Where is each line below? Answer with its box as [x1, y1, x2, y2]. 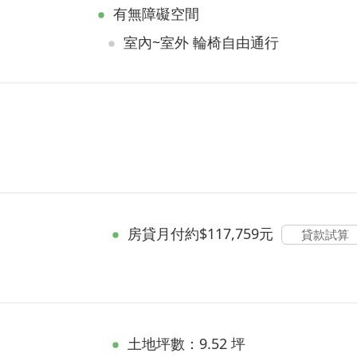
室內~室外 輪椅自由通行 [124, 33, 280, 52]
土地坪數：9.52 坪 [127, 334, 245, 353]
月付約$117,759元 [155, 224, 273, 243]
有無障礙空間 [113, 4, 200, 23]
